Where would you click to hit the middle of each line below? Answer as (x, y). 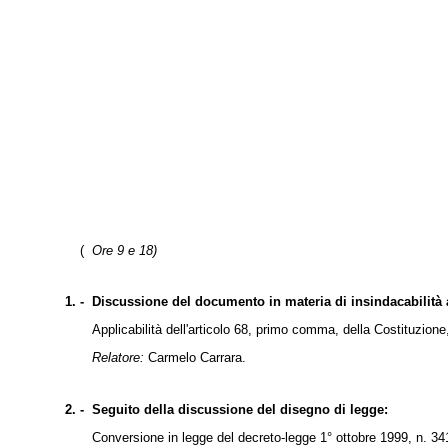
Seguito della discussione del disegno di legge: (240, 409)
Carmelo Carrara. (195, 358)
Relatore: (118, 358)
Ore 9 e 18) (124, 250)
